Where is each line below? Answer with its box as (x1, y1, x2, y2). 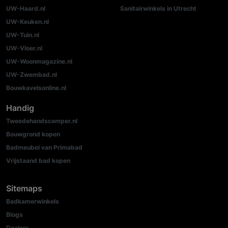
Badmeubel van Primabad (6, 143, 82, 151)
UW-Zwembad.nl (6, 70, 57, 78)
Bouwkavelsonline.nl (6, 83, 66, 92)
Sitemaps (6, 183, 42, 193)
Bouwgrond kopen (6, 130, 60, 138)
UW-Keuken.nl (6, 17, 49, 25)
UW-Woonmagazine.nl (6, 57, 72, 65)
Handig (6, 102, 34, 113)
